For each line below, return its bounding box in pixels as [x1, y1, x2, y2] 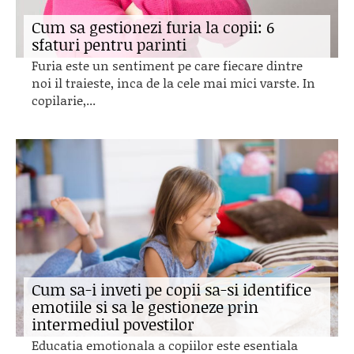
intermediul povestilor [32, 313, 194, 335]
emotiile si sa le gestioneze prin [32, 296, 258, 318]
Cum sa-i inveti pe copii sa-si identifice [32, 278, 311, 300]
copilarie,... [32, 91, 96, 109]
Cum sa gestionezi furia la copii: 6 [32, 16, 274, 38]
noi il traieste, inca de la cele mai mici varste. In [32, 73, 315, 92]
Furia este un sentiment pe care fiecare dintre [32, 56, 303, 74]
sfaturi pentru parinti [32, 33, 186, 55]
